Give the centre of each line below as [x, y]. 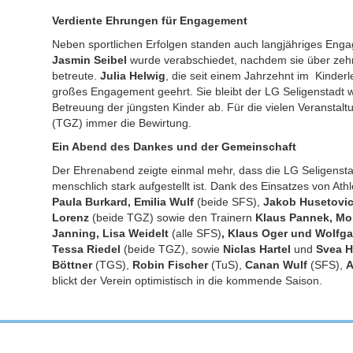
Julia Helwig [133, 76]
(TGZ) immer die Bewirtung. [122, 123]
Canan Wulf [277, 265]
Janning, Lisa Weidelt [111, 233]
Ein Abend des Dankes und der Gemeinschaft [175, 147]
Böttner [72, 265]
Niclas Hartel [257, 249]
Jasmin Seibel [90, 60]
